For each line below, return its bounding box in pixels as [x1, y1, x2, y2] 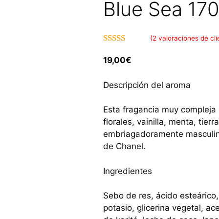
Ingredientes [103, 166, 153, 176]
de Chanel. [103, 141, 146, 151]
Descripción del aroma [103, 80, 191, 90]
